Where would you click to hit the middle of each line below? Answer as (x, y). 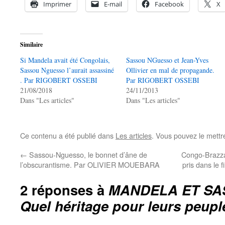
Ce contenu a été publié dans (68, 135)
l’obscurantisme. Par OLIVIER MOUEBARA (90, 164)
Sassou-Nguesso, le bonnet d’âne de (87, 154)
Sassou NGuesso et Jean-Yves (167, 60)
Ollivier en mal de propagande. (171, 70)
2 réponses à (64, 190)
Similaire (31, 44)
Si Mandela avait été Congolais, (65, 60)
